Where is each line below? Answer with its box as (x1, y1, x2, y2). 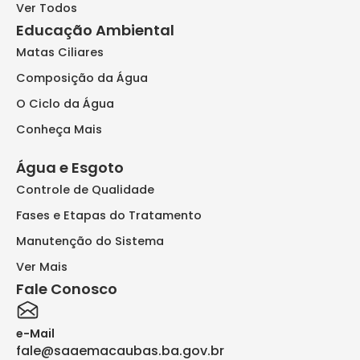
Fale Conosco (16, 278, 117, 299)
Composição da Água (16, 69, 148, 86)
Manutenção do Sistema (16, 232, 164, 249)
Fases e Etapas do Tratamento (16, 207, 202, 223)
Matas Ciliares (16, 43, 104, 60)
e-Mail (16, 325, 55, 342)
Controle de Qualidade (16, 181, 154, 198)
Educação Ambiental (16, 19, 174, 40)
